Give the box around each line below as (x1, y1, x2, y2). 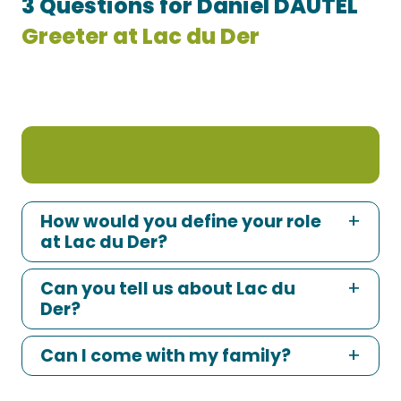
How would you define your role (40, 209, 321, 234)
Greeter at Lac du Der (21, 21, 260, 51)
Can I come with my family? (40, 344, 291, 368)
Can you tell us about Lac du (40, 277, 295, 301)
